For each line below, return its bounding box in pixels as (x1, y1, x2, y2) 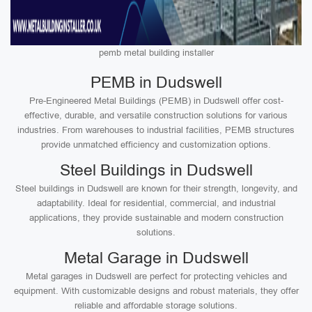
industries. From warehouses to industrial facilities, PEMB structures (17, 125, 295, 135)
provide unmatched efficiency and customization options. (41, 139, 271, 150)
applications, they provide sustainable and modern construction (29, 212, 283, 223)
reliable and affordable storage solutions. (75, 300, 237, 311)
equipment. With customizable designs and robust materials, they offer (13, 286, 299, 296)
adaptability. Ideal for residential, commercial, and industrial (36, 198, 276, 208)
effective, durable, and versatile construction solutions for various (24, 110, 288, 120)
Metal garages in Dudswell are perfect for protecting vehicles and (25, 271, 287, 281)
